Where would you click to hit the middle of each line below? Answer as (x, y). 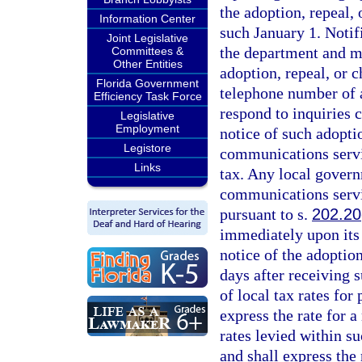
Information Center (147, 19)
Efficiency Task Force (147, 96)
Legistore (147, 148)
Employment (147, 128)
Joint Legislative (147, 38)
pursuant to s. (266, 214)
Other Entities (147, 64)
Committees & (147, 51)
